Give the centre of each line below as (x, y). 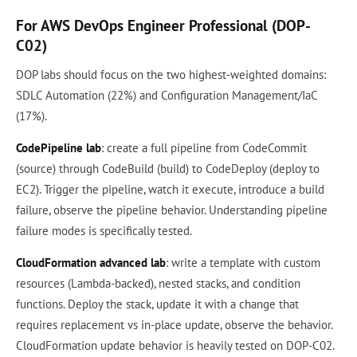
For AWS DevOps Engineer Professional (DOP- (163, 25)
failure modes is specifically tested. (104, 230)
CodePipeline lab (59, 147)
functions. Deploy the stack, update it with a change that (157, 304)
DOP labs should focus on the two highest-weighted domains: (171, 74)
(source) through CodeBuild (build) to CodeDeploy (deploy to (168, 168)
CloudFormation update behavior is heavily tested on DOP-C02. (175, 345)
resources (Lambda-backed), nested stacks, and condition (158, 283)
